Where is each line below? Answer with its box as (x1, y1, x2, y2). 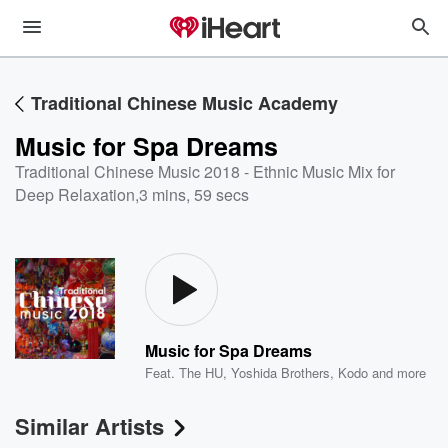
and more (368, 363, 427, 382)
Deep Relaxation (15, 183, 135, 206)
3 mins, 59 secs (139, 183, 249, 206)
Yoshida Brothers (231, 363, 331, 382)
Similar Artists (15, 410, 164, 442)
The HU (179, 363, 224, 382)
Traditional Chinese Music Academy (31, 90, 338, 116)
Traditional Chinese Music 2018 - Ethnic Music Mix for (15, 160, 395, 183)
